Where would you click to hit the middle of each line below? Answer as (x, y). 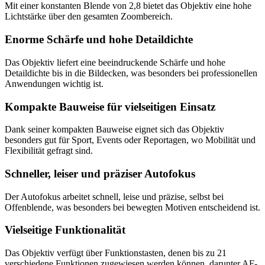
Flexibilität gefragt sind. (49, 151)
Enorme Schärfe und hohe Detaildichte (99, 40)
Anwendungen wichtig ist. (54, 83)
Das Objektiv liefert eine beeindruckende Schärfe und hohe (115, 62)
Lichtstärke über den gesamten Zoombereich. (89, 17)
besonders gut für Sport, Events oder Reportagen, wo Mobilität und (130, 140)
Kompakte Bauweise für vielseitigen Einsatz (110, 106)
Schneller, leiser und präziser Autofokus (100, 173)
